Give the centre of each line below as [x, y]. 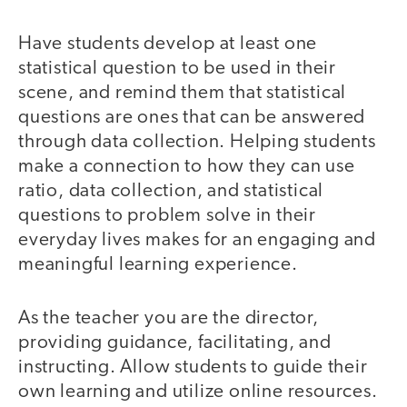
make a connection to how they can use [187, 167]
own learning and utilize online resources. [198, 392]
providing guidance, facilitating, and [175, 342]
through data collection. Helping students [197, 143]
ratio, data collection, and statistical [171, 192]
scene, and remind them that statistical [183, 94]
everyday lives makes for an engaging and [197, 241]
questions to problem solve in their [167, 216]
